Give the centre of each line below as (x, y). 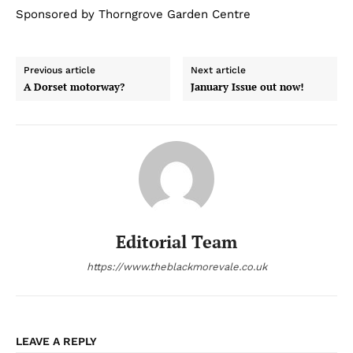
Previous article (59, 70)
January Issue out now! (247, 86)
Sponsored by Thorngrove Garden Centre (133, 14)
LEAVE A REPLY (56, 341)
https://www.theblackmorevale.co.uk (176, 266)
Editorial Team (176, 241)
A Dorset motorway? (74, 86)
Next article (219, 70)
